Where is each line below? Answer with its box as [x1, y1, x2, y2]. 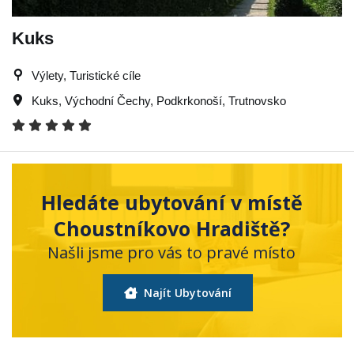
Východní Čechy [65, 93, 150, 107]
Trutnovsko [228, 93, 286, 107]
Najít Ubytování [140, 284, 232, 300]
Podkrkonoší [156, 93, 222, 107]
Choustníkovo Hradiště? [53, 214, 290, 242]
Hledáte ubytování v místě [40, 188, 303, 216]
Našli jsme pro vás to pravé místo [47, 241, 296, 263]
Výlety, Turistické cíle [32, 68, 141, 82]
